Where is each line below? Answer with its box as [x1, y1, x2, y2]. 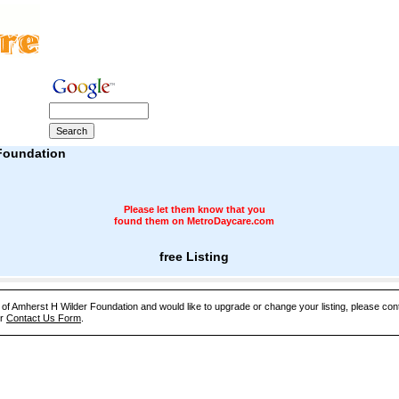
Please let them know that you [123, 204, 265, 215]
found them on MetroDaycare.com [114, 216, 274, 226]
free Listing [159, 249, 229, 264]
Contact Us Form [6, 313, 81, 323]
